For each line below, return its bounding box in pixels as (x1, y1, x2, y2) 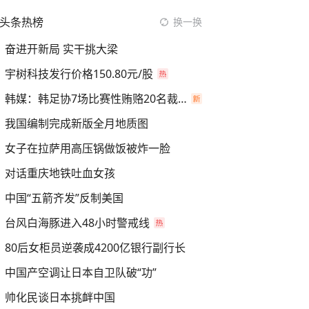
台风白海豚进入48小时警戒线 (5, 215, 150, 230)
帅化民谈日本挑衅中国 (5, 290, 115, 305)
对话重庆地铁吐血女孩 (5, 166, 115, 181)
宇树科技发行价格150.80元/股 (5, 66, 153, 81)
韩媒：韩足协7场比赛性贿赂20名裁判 (178, 91, 187, 106)
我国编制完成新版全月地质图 (5, 116, 148, 131)
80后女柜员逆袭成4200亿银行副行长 (5, 240, 186, 255)
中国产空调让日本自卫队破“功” (5, 265, 157, 280)
